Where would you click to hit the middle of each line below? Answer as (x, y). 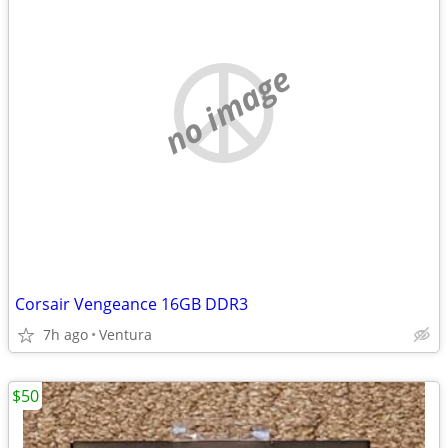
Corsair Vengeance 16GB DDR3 (131, 304)
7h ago (65, 334)
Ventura (125, 334)
